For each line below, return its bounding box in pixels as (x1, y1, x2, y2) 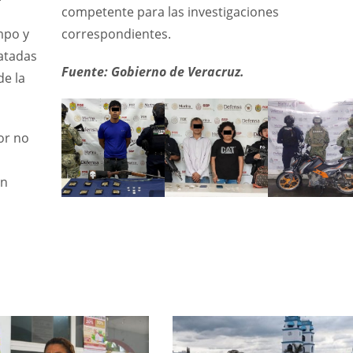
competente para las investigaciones (61, 3, 279, 21)
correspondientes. (61, 25, 171, 43)
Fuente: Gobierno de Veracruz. (61, 63, 244, 81)
